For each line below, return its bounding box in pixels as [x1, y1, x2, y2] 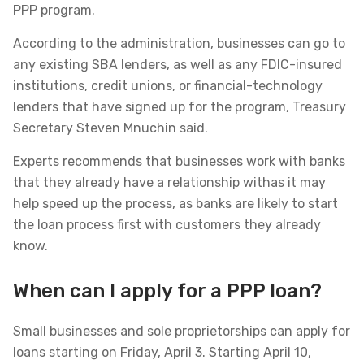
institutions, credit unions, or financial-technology [13, 78, 323, 93]
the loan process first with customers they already [13, 217, 321, 232]
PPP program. [13, 2, 95, 18]
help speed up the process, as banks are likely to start [13, 196, 338, 211]
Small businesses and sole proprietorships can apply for [13, 323, 350, 339]
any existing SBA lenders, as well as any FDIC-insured [13, 57, 342, 72]
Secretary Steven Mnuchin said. [13, 120, 208, 136]
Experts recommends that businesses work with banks [13, 154, 345, 169]
